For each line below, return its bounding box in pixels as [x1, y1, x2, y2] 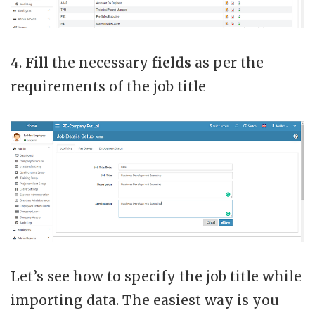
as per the [195, 53, 264, 71]
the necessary [52, 53, 152, 71]
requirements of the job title [11, 77, 206, 95]
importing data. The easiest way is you [11, 291, 279, 309]
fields [152, 53, 195, 71]
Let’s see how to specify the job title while [11, 267, 302, 285]
